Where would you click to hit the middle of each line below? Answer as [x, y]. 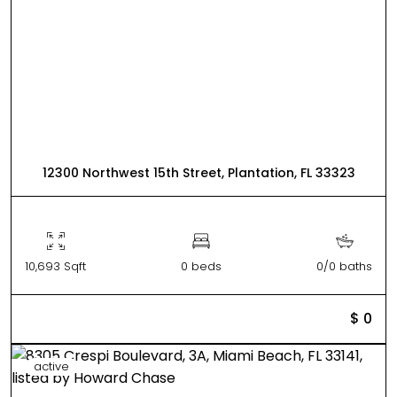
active [51, 366]
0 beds [201, 266]
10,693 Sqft [55, 266]
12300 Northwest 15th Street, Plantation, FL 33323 [198, 172]
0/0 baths [344, 266]
